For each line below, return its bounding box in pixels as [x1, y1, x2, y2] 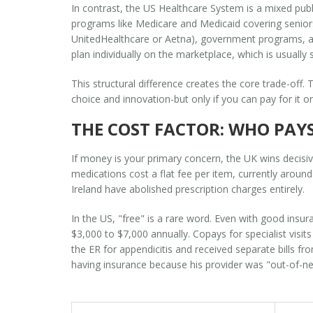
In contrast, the [71, 1, 143, 15]
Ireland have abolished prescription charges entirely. [71, 182, 305, 196]
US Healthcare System [143, 1, 244, 15]
